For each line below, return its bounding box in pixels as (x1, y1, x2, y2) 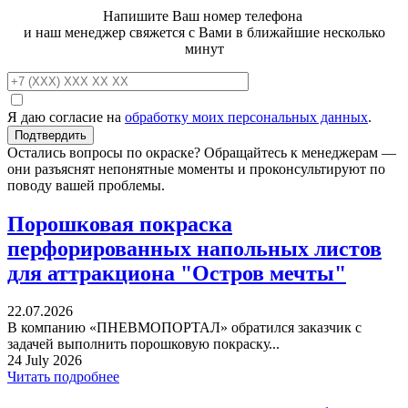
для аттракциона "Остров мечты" (7, 260, 346, 285)
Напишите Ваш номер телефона (102, 7, 306, 24)
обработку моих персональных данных (125, 108, 368, 125)
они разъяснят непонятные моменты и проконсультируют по (7, 160, 385, 177)
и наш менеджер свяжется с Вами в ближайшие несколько (23, 24, 385, 40)
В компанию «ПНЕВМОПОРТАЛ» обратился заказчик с (7, 320, 362, 336)
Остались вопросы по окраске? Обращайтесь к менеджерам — (7, 144, 396, 160)
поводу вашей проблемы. (7, 177, 165, 193)
